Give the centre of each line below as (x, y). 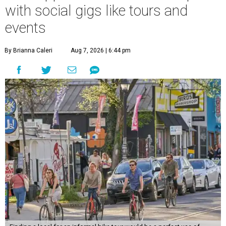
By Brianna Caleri (29, 50)
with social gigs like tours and (96, 11)
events (25, 28)
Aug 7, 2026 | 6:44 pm (101, 50)
